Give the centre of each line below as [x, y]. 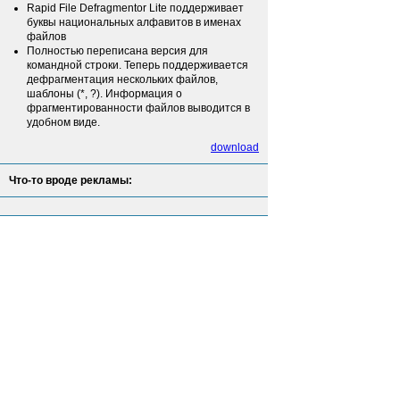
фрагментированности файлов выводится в [138, 108]
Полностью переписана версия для [117, 51]
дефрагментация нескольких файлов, [122, 79]
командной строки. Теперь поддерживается [137, 65]
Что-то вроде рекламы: [71, 180]
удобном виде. [63, 122]
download [235, 147]
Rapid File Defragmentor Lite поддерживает [135, 8]
